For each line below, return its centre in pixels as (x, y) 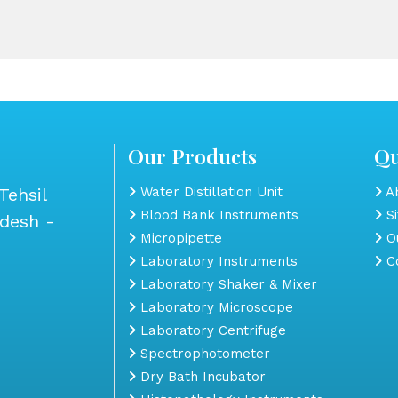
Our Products (192, 155)
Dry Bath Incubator (201, 376)
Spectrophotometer (203, 353)
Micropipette (179, 238)
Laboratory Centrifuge (211, 330)
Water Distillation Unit (209, 191)
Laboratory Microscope (215, 307)
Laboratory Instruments (217, 261)
